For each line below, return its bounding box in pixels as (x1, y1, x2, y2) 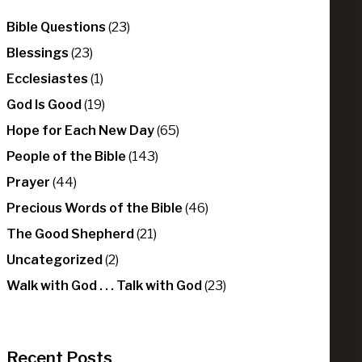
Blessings (6, 45, 69, 61)
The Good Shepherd (6, 226, 135, 242)
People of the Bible (6, 149, 127, 165)
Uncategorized (6, 252, 103, 268)
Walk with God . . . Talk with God (6, 278, 203, 294)
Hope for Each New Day (6, 123, 155, 139)
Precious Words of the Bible (6, 200, 183, 217)
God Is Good (6, 97, 82, 113)
